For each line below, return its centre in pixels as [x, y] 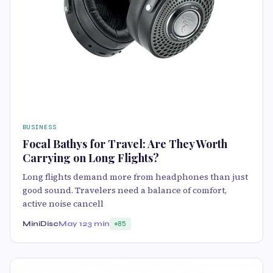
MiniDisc [41, 224]
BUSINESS [40, 127]
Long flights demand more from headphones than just [135, 177]
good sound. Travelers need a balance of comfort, [125, 190]
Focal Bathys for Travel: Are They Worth [125, 144]
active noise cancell [63, 204]
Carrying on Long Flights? [91, 158]
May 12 [73, 224]
